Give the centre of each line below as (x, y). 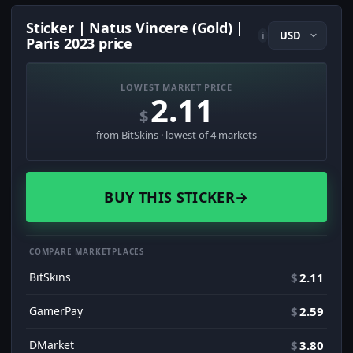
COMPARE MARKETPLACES (87, 252)
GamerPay (56, 311)
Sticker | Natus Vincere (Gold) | (135, 28)
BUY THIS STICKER (170, 197)
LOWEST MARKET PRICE (176, 87)
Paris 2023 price (80, 44)
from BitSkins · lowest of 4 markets (176, 135)
